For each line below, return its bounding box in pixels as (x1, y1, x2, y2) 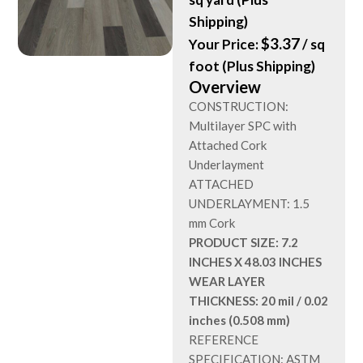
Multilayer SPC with (189, 118, 297, 133)
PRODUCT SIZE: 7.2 (189, 235, 299, 250)
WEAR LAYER (189, 274, 266, 288)
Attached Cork (189, 138, 267, 152)
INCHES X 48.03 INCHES (189, 254, 322, 269)
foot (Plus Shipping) (189, 58, 316, 75)
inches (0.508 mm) (189, 313, 291, 327)
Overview (189, 77, 262, 96)
